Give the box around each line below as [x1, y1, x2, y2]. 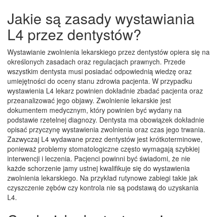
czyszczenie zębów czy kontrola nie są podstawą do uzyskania [7, 183, 199, 193]
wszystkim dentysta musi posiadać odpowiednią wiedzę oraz [7, 66, 192, 77]
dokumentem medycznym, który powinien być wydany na [7, 105, 182, 115]
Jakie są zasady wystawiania [7, 8, 195, 29]
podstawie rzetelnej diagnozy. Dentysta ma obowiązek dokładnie [7, 115, 204, 125]
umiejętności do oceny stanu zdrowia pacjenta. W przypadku [7, 76, 192, 86]
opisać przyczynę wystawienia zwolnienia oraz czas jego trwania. [7, 124, 205, 135]
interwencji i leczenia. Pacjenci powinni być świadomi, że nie [7, 154, 190, 164]
